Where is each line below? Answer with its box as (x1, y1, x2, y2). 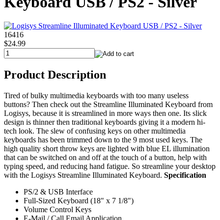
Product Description (4, 68, 106, 82)
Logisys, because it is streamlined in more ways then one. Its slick (4, 109, 207, 118)
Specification (164, 171, 206, 180)
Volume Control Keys (24, 205, 91, 214)
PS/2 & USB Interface (24, 188, 93, 196)
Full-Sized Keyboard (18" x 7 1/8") (24, 196, 134, 205)
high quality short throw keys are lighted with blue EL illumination (4, 144, 210, 153)
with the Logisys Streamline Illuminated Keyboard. (4, 171, 164, 180)
